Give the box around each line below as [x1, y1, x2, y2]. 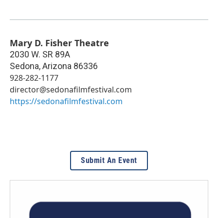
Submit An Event [81, 155, 137, 165]
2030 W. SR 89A [10, 49, 70, 59]
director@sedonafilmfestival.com [10, 84, 132, 95]
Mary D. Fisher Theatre [10, 36, 109, 49]
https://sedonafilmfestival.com [10, 95, 123, 107]
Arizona [42, 60, 72, 71]
